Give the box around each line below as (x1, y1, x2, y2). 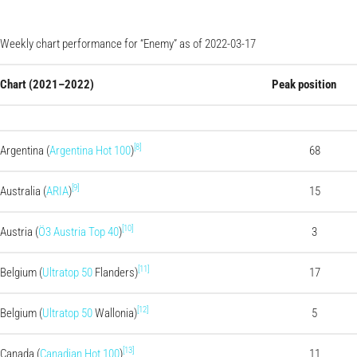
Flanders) (92, 265, 138, 280)
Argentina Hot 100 (49, 143, 131, 158)
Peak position (272, 76, 336, 92)
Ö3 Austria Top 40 (38, 224, 119, 239)
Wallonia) (92, 305, 137, 320)
